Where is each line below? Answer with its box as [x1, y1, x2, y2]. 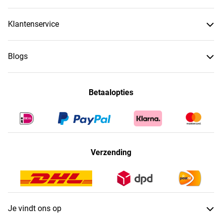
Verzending [91, 147, 131, 157]
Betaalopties [89, 87, 133, 97]
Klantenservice [8, 19, 59, 29]
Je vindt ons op [8, 203, 61, 213]
